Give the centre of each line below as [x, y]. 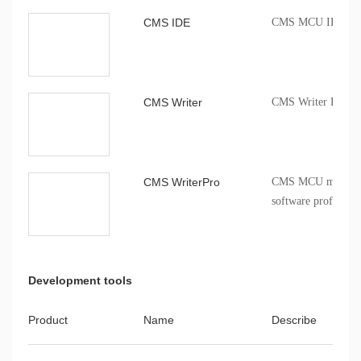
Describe [294, 320]
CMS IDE [167, 22]
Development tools [80, 280]
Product [48, 320]
